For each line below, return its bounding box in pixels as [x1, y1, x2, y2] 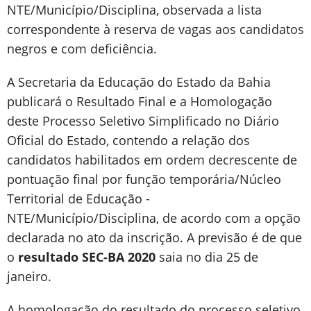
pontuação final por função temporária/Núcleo [7, 171, 281, 187]
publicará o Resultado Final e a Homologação [7, 93, 272, 110]
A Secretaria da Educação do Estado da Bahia [7, 74, 271, 90]
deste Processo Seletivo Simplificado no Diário [7, 112, 279, 129]
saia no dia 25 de [155, 249, 258, 265]
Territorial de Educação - [7, 190, 150, 207]
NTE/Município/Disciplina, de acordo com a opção [7, 210, 301, 226]
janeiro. [7, 268, 51, 285]
